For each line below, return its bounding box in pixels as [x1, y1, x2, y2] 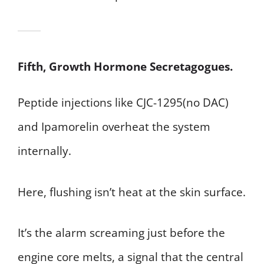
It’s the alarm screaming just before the [18, 225, 225, 241]
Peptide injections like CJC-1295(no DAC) [18, 95, 229, 111]
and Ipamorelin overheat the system [18, 119, 210, 135]
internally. [18, 143, 71, 159]
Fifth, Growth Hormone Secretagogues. [18, 59, 233, 75]
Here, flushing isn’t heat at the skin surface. [18, 184, 246, 200]
